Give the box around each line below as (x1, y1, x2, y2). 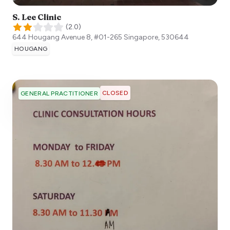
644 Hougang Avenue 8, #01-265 (12, 32, 122, 42)
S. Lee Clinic (12, 11, 61, 22)
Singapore (124, 32, 158, 42)
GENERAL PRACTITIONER (21, 89, 98, 97)
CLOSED (102, 89, 128, 97)
